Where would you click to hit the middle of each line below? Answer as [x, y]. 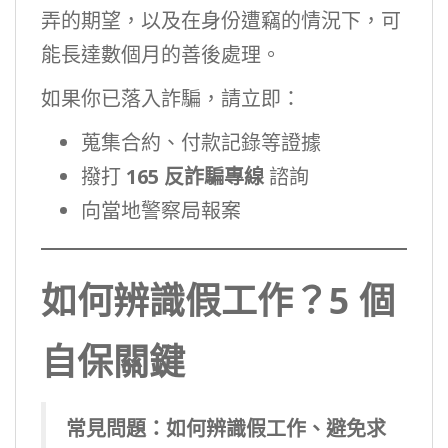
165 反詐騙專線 [195, 176]
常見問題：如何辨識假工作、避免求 [226, 428]
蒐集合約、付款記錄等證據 [201, 142]
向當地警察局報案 [161, 210]
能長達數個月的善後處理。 [161, 54]
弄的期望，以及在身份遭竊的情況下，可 [221, 20]
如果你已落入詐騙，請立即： [171, 98]
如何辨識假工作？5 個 [218, 300]
